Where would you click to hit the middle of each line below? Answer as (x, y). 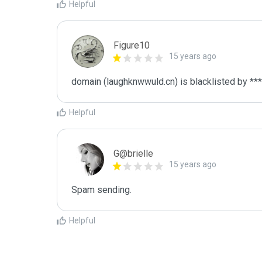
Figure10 (132, 45)
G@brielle (133, 154)
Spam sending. (101, 190)
